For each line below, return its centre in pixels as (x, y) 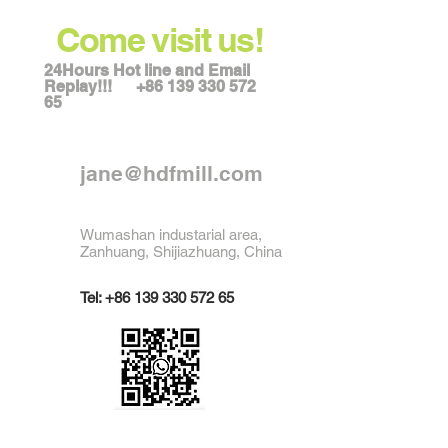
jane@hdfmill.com (171, 174)
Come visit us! (159, 40)
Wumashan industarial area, (171, 235)
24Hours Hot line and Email (147, 71)
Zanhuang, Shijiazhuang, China (181, 252)
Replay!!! (90, 87)
